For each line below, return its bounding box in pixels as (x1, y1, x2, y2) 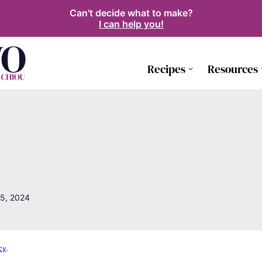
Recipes (147, 61, 185, 77)
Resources (208, 61, 258, 77)
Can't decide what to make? (69, 6, 193, 19)
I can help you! (98, 18, 164, 30)
